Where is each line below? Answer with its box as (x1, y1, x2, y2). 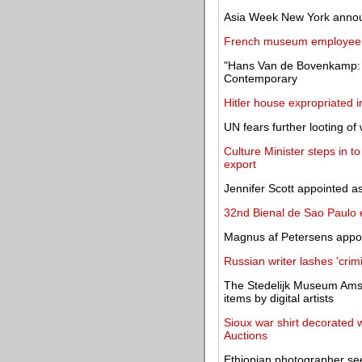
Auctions (224, 329, 267, 342)
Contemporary (224, 72, 297, 85)
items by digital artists (224, 292, 334, 305)
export (224, 158, 256, 170)
